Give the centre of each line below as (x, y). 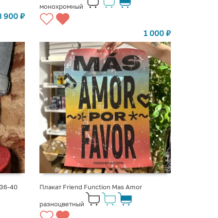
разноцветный (62, 204)
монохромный (61, 6)
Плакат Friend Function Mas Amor (91, 187)
